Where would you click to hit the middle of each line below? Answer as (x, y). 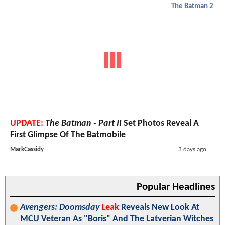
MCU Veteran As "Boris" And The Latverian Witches (117, 219)
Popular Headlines (176, 187)
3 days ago (192, 149)
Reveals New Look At (159, 207)
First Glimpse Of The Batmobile (68, 135)
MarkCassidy (27, 149)
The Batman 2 (192, 7)
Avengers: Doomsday (60, 207)
